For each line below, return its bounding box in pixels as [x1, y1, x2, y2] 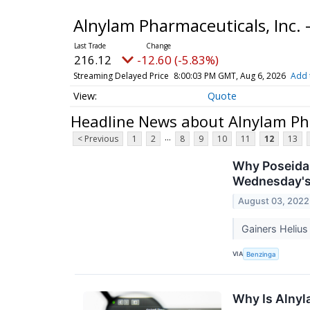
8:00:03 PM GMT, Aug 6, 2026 [173, 70, 286, 82]
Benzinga [246, 250, 276, 258]
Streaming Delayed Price [73, 70, 169, 82]
